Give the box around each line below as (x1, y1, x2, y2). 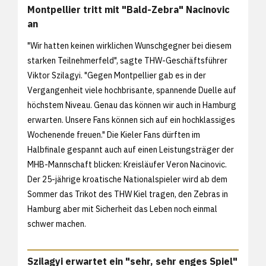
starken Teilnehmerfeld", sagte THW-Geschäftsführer (27, 55, 227, 66)
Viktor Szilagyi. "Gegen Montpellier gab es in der (27, 69, 206, 81)
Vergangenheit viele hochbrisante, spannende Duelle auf (27, 84, 236, 96)
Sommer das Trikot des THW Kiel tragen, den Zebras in (27, 188, 228, 199)
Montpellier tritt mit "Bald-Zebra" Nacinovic (27, 3, 230, 15)
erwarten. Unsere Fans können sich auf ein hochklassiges (27, 114, 235, 125)
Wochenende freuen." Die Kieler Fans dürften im (27, 129, 200, 140)
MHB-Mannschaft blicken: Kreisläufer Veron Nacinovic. (27, 159, 227, 170)
